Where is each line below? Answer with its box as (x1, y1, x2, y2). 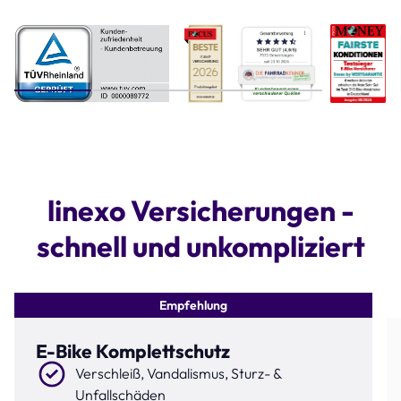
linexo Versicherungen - (47, 192, 354, 228)
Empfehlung (159, 296, 227, 313)
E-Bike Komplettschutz (36, 338, 230, 363)
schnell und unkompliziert (36, 227, 365, 264)
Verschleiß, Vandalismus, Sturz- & (75, 363, 281, 382)
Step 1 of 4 (14, 89, 80, 107)
